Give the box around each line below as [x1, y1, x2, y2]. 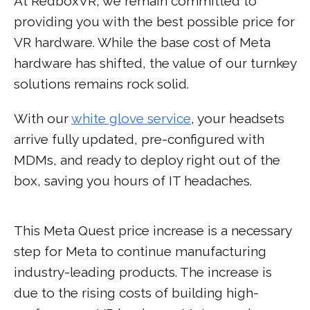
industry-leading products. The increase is [14, 264, 272, 280]
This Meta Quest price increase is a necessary [14, 222, 291, 238]
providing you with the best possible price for [14, 13, 295, 29]
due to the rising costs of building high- [14, 284, 259, 300]
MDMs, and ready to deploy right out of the [14, 152, 280, 167]
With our [14, 110, 71, 126]
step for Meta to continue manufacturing [14, 243, 266, 259]
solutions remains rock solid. [14, 75, 189, 91]
